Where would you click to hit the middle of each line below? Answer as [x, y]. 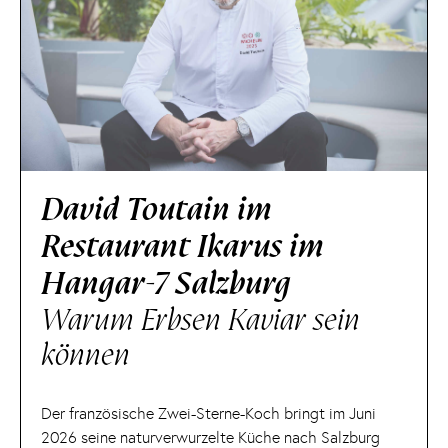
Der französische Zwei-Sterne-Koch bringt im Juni [208, 414]
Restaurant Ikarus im [182, 246]
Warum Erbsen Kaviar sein [200, 320]
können [85, 355]
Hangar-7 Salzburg [166, 283]
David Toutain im [156, 209]
